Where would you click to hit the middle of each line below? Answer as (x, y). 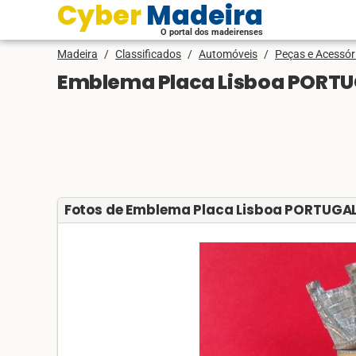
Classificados (148, 54)
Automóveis (228, 54)
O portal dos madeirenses (212, 32)
